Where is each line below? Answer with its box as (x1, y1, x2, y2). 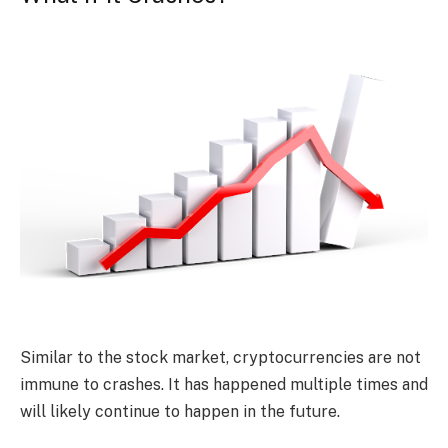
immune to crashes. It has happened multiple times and (20, 374, 428, 394)
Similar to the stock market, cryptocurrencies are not (20, 347, 421, 367)
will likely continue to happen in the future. (20, 401, 340, 421)
